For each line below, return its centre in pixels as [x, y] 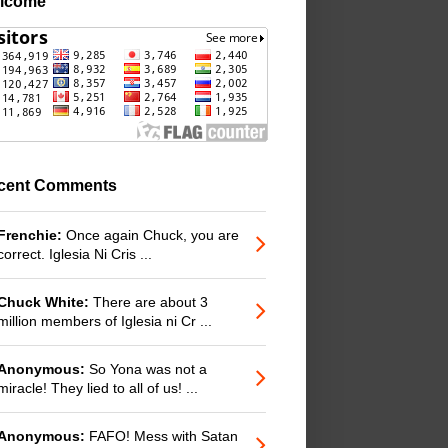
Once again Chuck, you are [150, 234]
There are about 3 [148, 301]
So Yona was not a [146, 368]
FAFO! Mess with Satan [161, 435]
